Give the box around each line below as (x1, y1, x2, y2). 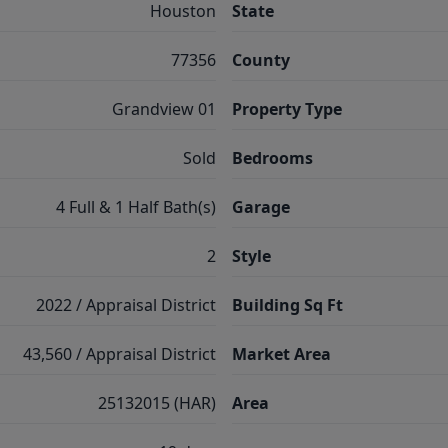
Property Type (232, 98, 342, 120)
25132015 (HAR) (98, 392, 216, 414)
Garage (232, 196, 290, 218)
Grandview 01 (112, 98, 216, 120)
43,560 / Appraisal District (23, 343, 216, 365)
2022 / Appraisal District (36, 294, 216, 316)
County (232, 49, 290, 71)
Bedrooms (232, 147, 313, 169)
